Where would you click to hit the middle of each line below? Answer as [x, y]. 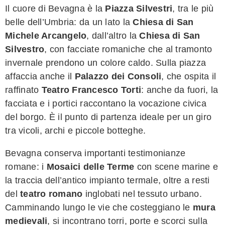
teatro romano [51, 194]
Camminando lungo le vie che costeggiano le [99, 207]
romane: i [26, 166]
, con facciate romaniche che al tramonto [128, 49]
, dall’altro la [113, 35]
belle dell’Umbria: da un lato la [69, 22]
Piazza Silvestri [139, 8]
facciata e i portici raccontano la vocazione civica [106, 103]
